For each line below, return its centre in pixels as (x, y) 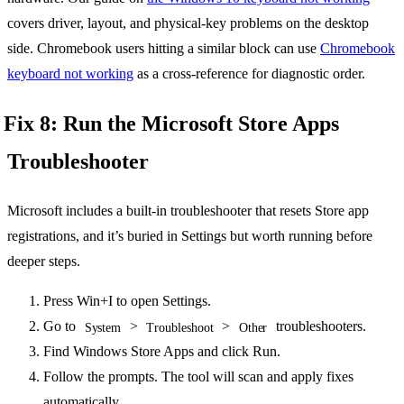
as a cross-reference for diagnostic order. (249, 74)
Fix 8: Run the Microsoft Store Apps (171, 124)
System (103, 327)
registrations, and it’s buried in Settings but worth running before (190, 236)
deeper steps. (44, 262)
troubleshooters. (320, 326)
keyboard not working (70, 74)
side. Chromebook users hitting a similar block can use (164, 49)
